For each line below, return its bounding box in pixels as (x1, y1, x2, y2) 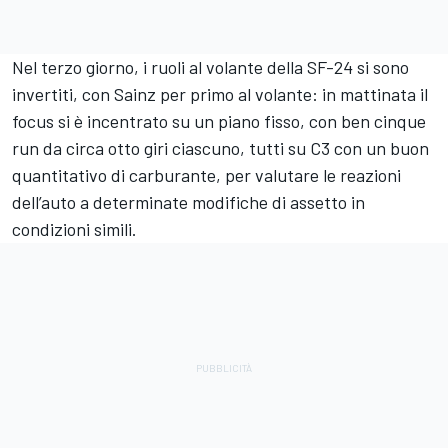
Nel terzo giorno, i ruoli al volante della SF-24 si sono (12, 55, 409, 78)
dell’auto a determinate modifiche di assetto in (12, 190, 365, 213)
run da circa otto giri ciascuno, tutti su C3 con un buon (12, 136, 429, 159)
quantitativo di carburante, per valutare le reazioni (12, 163, 401, 186)
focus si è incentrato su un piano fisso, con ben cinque (12, 109, 426, 132)
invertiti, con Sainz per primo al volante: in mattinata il (12, 82, 428, 105)
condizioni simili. (12, 217, 137, 240)
